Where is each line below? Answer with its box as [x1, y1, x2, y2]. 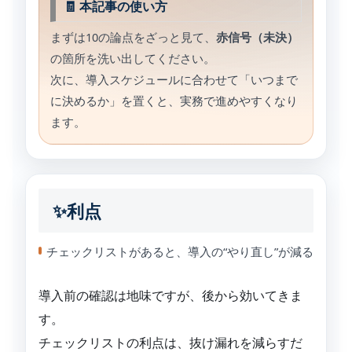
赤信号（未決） [216, 29, 299, 46]
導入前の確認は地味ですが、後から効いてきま [38, 286, 302, 304]
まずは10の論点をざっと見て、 [50, 29, 216, 46]
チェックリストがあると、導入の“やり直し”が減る [46, 243, 313, 259]
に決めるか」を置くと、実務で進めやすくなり [50, 93, 298, 109]
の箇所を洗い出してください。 [50, 50, 215, 67]
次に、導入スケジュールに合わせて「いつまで [50, 71, 298, 88]
